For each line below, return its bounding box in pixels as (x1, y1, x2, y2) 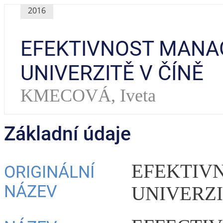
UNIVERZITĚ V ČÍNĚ (20, 60, 204, 85)
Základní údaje (4, 122, 131, 145)
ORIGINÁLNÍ (4, 162, 95, 182)
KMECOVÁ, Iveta (20, 85, 156, 106)
